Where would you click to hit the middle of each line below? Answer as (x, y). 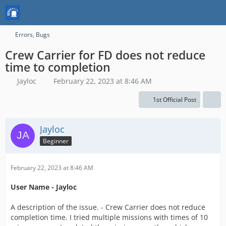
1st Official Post (175, 100)
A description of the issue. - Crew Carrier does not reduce (108, 207)
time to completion (58, 67)
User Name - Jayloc (44, 187)
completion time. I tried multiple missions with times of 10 (109, 217)
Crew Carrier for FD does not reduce (105, 55)
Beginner (56, 141)
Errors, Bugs (33, 35)
